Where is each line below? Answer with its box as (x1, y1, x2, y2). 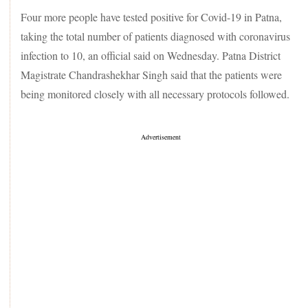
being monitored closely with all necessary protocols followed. (21, 86, 289, 101)
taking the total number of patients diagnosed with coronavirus (21, 28, 290, 43)
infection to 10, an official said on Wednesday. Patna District (21, 47, 280, 63)
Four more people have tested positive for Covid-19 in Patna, (21, 9, 282, 24)
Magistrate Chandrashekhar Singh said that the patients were (21, 67, 282, 82)
